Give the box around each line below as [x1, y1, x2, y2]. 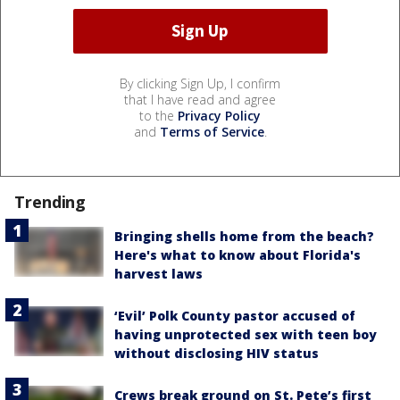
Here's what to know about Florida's [114, 246, 361, 263]
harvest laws [114, 264, 203, 282]
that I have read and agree [124, 90, 276, 108]
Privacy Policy [178, 106, 261, 124]
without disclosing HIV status [114, 344, 319, 362]
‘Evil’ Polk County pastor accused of [114, 306, 355, 324]
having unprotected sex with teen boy [114, 325, 377, 343]
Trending [14, 190, 87, 212]
